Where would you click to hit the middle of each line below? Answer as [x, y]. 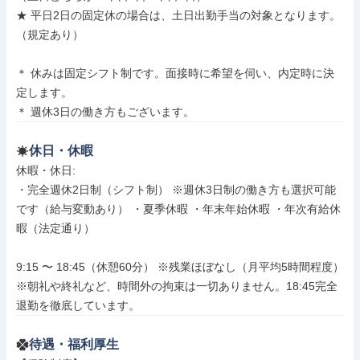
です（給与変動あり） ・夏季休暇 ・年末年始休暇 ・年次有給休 [178, 209]
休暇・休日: [47, 170]
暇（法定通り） [55, 228]
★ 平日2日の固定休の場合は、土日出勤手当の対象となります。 [178, 15]
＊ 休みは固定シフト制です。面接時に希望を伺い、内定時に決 [175, 73]
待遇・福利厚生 [74, 344]
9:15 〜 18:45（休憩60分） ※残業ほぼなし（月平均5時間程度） [180, 267]
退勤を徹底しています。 [78, 305]
